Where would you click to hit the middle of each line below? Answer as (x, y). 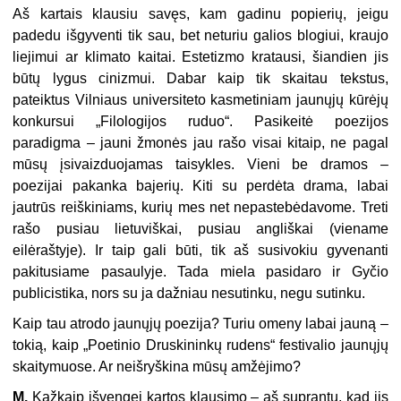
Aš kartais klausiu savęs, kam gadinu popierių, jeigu (200, 14)
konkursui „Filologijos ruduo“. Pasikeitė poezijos (200, 122)
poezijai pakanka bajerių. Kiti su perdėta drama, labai (200, 186)
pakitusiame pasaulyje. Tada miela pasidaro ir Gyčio (200, 272)
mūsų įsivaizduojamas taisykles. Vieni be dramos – (200, 165)
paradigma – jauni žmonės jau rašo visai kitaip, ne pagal (200, 143)
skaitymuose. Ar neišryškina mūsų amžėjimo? (157, 367)
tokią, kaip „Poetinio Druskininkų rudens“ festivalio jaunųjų (200, 346)
